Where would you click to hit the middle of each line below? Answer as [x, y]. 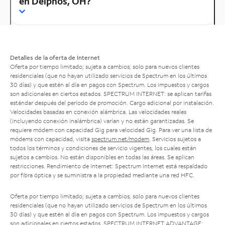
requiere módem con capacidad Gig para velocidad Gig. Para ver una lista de [111, 130]
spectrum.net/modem [120, 139]
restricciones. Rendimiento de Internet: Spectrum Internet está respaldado [109, 166]
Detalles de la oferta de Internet [55, 57]
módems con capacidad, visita [51, 139]
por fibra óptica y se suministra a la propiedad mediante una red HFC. [102, 175]
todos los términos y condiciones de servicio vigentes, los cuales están [103, 148]
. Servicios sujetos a [175, 139]
